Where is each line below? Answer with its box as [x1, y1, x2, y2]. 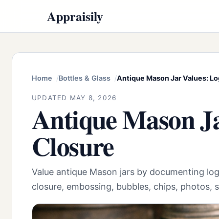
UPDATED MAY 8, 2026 [32, 93, 117, 102]
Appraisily [47, 6, 103, 25]
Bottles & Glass [59, 74, 110, 83]
